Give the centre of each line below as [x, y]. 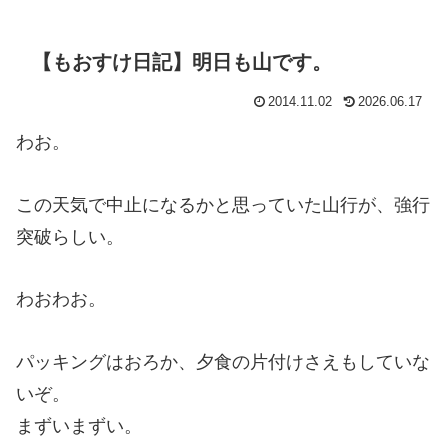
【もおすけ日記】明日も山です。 [182, 61]
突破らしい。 [70, 236]
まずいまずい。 [79, 425]
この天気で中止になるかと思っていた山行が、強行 [223, 204]
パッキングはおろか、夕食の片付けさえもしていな [223, 361]
